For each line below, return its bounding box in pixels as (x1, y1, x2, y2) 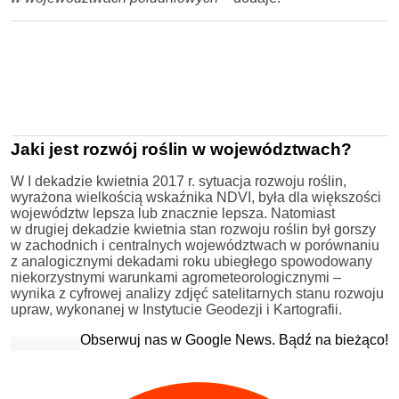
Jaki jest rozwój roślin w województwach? (11, 140, 352, 159)
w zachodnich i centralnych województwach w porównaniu (11, 238, 379, 254)
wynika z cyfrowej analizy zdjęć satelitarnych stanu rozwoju (11, 286, 384, 302)
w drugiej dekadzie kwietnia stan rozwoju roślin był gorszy (11, 222, 376, 238)
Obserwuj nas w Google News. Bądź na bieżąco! (80, 332, 388, 348)
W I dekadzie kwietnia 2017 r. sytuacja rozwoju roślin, (11, 174, 346, 190)
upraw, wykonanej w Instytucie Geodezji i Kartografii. (11, 302, 342, 318)
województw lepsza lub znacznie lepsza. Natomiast (11, 206, 335, 222)
